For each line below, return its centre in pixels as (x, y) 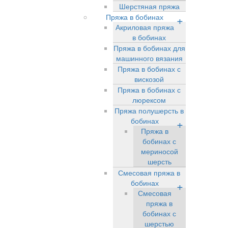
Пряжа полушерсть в (149, 110)
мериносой (159, 151)
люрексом (149, 100)
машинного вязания (149, 58)
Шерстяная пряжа (149, 6)
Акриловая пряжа (145, 27)
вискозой (149, 79)
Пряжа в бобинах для (149, 48)
